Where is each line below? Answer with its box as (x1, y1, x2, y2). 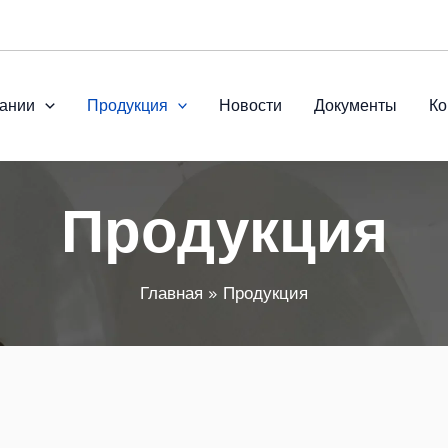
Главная (139, 282, 203, 303)
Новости (219, 95, 283, 115)
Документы (314, 95, 398, 115)
